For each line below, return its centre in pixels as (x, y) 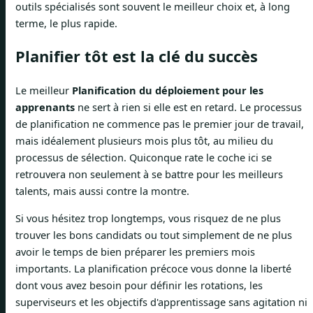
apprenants (45, 107)
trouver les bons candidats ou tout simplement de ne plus (154, 235)
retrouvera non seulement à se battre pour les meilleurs (149, 174)
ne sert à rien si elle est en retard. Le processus (188, 107)
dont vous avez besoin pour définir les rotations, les (139, 285)
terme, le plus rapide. (66, 23)
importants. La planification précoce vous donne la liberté (153, 269)
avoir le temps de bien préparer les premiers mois (135, 252)
